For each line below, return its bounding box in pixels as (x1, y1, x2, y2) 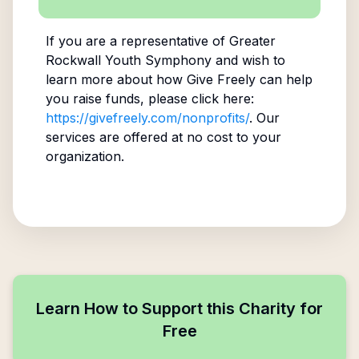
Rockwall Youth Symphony (45, 52, 212, 68)
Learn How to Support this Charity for (36, 299, 323, 318)
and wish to (211, 52, 285, 68)
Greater (228, 33, 276, 49)
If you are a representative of (45, 33, 229, 49)
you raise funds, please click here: (45, 91, 254, 107)
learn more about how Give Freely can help (45, 71, 313, 87)
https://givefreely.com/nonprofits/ (45, 110, 249, 126)
